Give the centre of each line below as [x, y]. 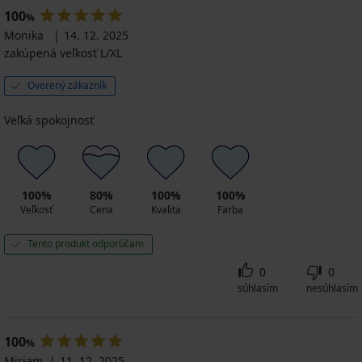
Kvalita [166, 209]
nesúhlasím [332, 288]
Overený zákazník [67, 85]
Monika [25, 35]
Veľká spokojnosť [49, 120]
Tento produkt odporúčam [86, 243]
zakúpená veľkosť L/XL [63, 53]
